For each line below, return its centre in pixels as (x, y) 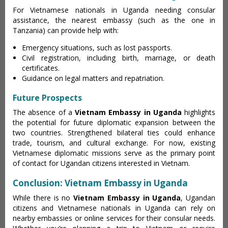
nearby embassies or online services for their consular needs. (114, 218)
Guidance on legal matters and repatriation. (93, 78)
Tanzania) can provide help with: (66, 30)
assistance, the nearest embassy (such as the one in (114, 20)
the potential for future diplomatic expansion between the (114, 122)
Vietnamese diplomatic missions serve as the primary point (114, 153)
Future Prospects (47, 98)
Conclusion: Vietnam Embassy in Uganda (100, 183)
